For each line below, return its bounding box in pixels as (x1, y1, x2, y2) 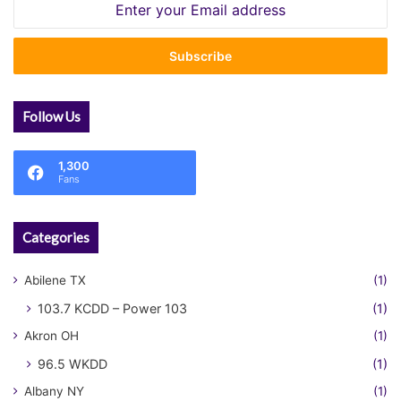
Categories (22, 228, 90, 245)
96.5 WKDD (38, 355, 107, 371)
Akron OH (24, 328, 79, 343)
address (13, 49, 58, 64)
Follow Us (22, 107, 81, 124)
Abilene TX (24, 272, 86, 287)
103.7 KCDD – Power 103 (38, 300, 187, 316)
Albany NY (24, 383, 84, 398)
